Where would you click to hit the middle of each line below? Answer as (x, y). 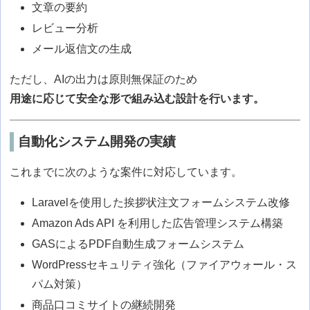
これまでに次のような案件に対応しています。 (126, 172)
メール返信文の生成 (82, 49)
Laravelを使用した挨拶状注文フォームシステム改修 (161, 202)
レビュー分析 (65, 28)
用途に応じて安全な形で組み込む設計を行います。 (137, 99)
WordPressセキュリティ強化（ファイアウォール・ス (165, 264)
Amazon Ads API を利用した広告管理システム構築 (158, 223)
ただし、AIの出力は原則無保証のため (104, 80)
